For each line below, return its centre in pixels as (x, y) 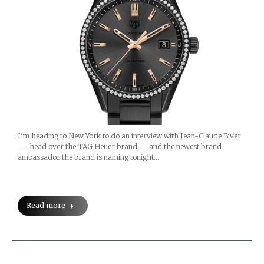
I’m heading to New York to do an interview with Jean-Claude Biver (129, 136)
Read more (46, 205)
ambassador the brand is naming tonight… (88, 157)
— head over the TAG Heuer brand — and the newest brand (120, 146)
